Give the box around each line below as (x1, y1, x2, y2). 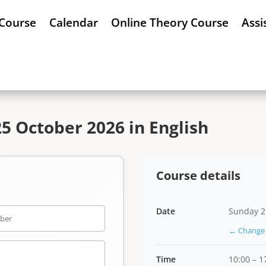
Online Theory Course (111, 15, 229, 30)
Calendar (49, 15, 99, 30)
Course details (156, 167, 240, 183)
